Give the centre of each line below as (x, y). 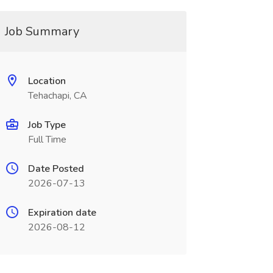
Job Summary (42, 31)
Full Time (47, 140)
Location (47, 81)
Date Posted (56, 169)
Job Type (47, 125)
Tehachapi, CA (57, 96)
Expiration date (62, 213)
